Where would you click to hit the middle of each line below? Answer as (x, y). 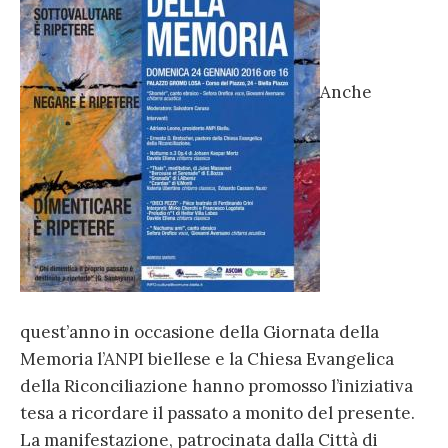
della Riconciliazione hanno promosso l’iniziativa (216, 386)
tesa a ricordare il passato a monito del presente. (217, 413)
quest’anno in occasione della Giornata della (199, 332)
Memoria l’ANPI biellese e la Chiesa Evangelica (207, 359)
